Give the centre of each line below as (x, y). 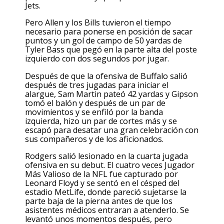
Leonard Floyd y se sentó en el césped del (102, 183)
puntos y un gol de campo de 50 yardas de (103, 41)
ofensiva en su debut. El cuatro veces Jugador (110, 165)
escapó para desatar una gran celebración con (112, 130)
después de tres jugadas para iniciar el (97, 85)
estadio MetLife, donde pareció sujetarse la (106, 192)
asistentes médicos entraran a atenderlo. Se (107, 210)
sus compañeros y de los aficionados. (94, 139)
